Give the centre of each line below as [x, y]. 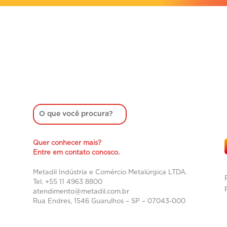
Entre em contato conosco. [76, 153]
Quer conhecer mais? [67, 143]
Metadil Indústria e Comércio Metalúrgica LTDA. [110, 172]
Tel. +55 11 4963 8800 [67, 182]
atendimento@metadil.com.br [81, 192]
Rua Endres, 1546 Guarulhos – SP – [90, 201]
